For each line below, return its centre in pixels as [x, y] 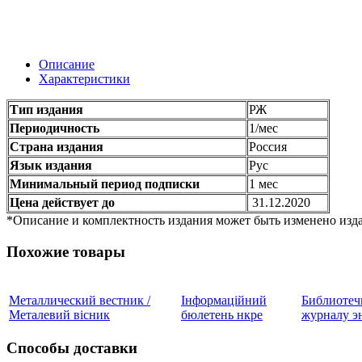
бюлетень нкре [222, 314]
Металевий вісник [59, 314]
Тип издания [46, 110]
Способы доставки [72, 348]
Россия [268, 147]
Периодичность [55, 128]
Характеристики [84, 79]
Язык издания [51, 166]
